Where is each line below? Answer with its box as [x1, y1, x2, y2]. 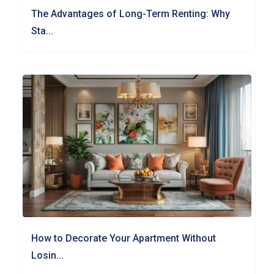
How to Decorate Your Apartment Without [31, 232, 217, 245]
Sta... [31, 24, 54, 37]
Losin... [31, 250, 64, 262]
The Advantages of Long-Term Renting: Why [31, 7, 231, 20]
